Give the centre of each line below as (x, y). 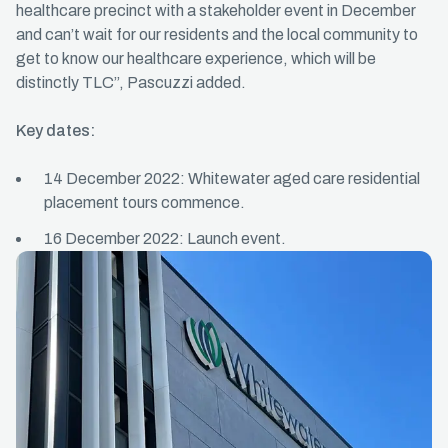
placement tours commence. (144, 202)
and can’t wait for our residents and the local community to (217, 34)
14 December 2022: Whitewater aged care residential (232, 178)
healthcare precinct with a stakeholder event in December (216, 10)
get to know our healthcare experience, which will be (196, 58)
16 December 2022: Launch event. (165, 238)
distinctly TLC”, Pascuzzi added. (131, 82)
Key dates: (55, 130)
